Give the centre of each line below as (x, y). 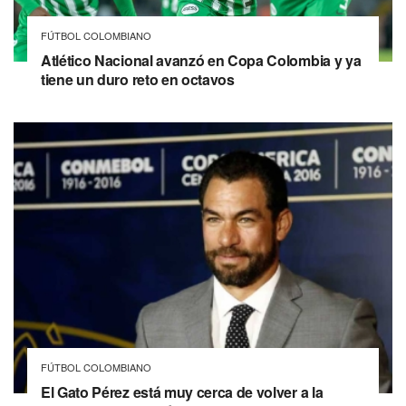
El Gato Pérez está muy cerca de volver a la (182, 391)
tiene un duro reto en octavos (138, 79)
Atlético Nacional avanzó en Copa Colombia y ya (201, 60)
